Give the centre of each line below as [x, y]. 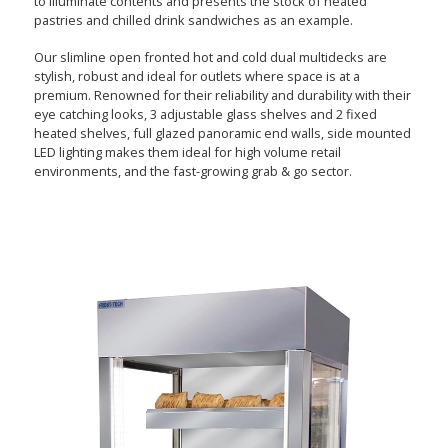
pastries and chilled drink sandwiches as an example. [193, 19]
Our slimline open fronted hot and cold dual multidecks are [210, 56]
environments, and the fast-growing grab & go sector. [192, 170]
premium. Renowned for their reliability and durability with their [222, 94]
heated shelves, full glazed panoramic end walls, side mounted [222, 132]
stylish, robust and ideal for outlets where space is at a [196, 75]
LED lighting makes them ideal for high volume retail [187, 151]
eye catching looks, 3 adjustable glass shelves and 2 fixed [205, 113]
